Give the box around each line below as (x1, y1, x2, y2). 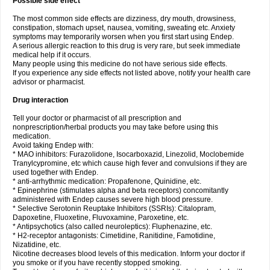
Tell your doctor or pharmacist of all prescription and (13, 114, 181, 122)
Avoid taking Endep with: (13, 141, 93, 149)
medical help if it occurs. (13, 51, 91, 59)
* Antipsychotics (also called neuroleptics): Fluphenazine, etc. (13, 222, 212, 231)
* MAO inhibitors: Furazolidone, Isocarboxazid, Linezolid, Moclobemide (13, 150, 244, 159)
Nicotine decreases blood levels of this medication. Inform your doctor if (13, 250, 245, 258)
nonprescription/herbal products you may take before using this (13, 123, 218, 131)
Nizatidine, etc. (13, 240, 61, 249)
